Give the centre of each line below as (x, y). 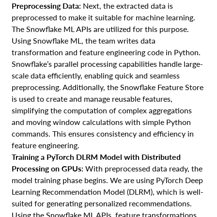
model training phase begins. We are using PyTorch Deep (107, 180)
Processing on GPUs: (47, 169)
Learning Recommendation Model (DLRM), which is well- (108, 192)
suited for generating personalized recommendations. (102, 203)
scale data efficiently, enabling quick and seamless (96, 76)
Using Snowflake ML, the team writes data (84, 41)
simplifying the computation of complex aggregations (102, 110)
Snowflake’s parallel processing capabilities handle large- (107, 64)
